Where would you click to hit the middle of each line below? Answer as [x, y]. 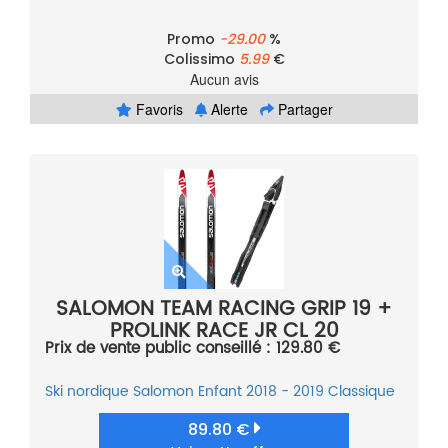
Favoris [157, 109]
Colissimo [201, 59]
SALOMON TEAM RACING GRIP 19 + [224, 310]
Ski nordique [87, 392]
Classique [361, 392]
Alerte [227, 109]
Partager [303, 109]
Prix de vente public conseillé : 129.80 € [192, 349]
